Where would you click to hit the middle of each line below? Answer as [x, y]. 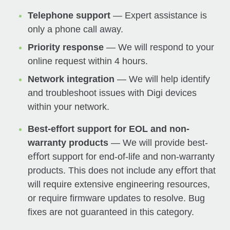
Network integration [71, 79]
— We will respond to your [159, 47]
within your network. [69, 107]
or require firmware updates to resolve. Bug [117, 198]
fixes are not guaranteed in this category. [111, 212]
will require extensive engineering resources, [119, 184]
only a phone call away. [76, 29]
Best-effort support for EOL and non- [109, 129]
